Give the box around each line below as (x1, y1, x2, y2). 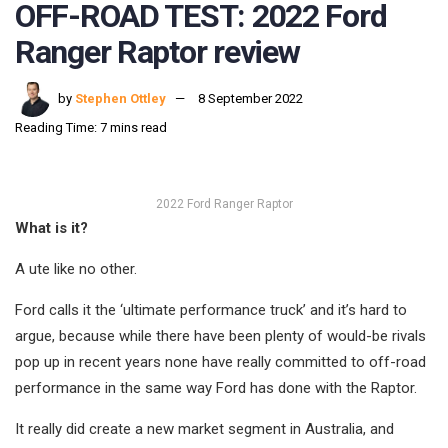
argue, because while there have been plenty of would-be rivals (15, 327, 426, 346)
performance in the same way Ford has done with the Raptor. (15, 379, 417, 398)
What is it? (15, 219, 88, 238)
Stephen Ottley (75, 91, 166, 107)
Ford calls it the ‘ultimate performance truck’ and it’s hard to (15, 301, 407, 320)
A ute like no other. (15, 260, 137, 279)
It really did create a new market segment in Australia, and (15, 420, 394, 439)
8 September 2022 (198, 91, 303, 107)
